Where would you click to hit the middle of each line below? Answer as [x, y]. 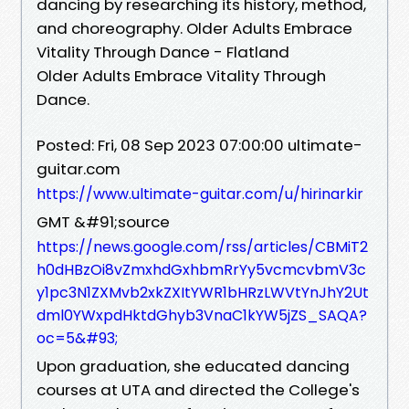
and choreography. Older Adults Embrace [194, 28]
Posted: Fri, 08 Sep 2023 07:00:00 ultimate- [199, 145]
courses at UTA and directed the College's [198, 389]
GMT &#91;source [103, 221]
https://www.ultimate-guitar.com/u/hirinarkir [200, 194]
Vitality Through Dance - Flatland [163, 52]
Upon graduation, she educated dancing [193, 366]
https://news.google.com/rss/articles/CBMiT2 [202, 246]
